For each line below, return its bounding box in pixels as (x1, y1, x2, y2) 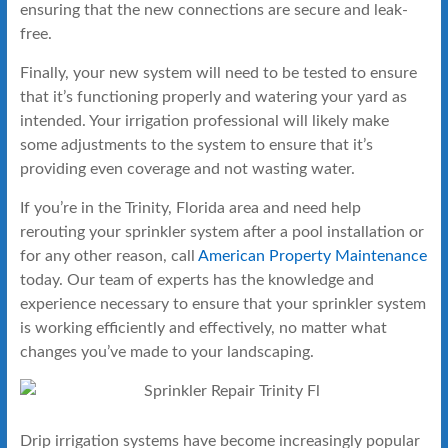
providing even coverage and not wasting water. (19, 160, 355, 177)
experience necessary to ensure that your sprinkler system (19, 295, 426, 312)
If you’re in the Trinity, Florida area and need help (19, 199, 361, 216)
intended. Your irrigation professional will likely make (19, 112, 389, 129)
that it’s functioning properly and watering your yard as (19, 88, 407, 105)
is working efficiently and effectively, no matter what (19, 319, 387, 336)
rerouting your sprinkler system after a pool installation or (19, 223, 424, 240)
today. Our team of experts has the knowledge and (19, 271, 374, 288)
